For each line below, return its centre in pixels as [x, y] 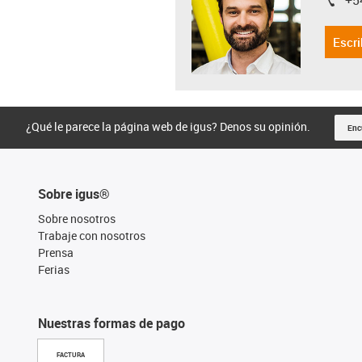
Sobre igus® [74, 194]
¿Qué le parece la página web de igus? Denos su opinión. [168, 126]
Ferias [54, 269]
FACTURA [71, 355]
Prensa [56, 252]
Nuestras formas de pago [112, 323]
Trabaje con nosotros [92, 235]
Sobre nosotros [77, 218]
